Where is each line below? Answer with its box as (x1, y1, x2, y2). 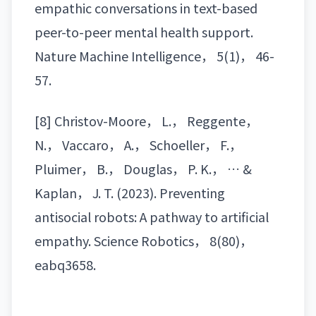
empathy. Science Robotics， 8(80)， (35, 231, 253, 250)
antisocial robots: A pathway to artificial (35, 207, 269, 226)
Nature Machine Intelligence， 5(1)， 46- (35, 47, 274, 66)
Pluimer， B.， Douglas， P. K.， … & (35, 159, 252, 178)
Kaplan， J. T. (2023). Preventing (35, 183, 225, 202)
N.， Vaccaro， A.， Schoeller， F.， (35, 135, 242, 154)
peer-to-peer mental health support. (35, 23, 253, 42)
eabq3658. (35, 255, 96, 274)
